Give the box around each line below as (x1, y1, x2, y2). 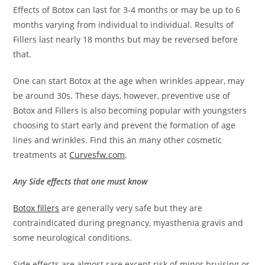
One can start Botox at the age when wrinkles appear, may (13, 75, 245, 86)
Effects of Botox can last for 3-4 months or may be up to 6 (13, 4, 241, 15)
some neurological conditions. (13, 231, 132, 243)
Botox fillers (13, 202, 60, 214)
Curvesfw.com (69, 148, 125, 160)
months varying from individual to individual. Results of (13, 18, 234, 30)
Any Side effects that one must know (13, 175, 148, 187)
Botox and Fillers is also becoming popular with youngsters (13, 104, 247, 116)
